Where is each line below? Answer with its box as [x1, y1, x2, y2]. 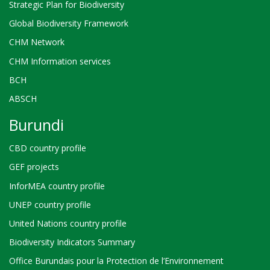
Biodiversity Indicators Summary [9, 236, 135, 248]
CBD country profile [9, 142, 86, 154]
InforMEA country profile [9, 180, 105, 192]
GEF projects [9, 161, 59, 173]
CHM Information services [9, 55, 111, 67]
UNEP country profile [9, 198, 91, 210]
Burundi [9, 114, 64, 135]
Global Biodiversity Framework [9, 17, 128, 30]
